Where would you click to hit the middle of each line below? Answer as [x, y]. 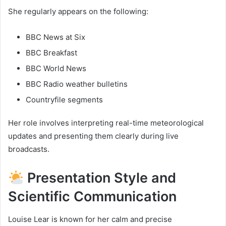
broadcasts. [29, 149]
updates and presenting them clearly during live [93, 136]
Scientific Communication [92, 197]
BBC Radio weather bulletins [77, 84]
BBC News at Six [55, 37]
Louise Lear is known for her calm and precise [90, 219]
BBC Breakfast [51, 53]
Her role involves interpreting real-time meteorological [106, 123]
